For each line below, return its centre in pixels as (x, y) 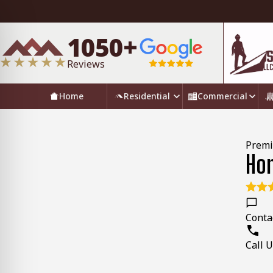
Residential (147, 96)
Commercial (222, 96)
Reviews (86, 64)
